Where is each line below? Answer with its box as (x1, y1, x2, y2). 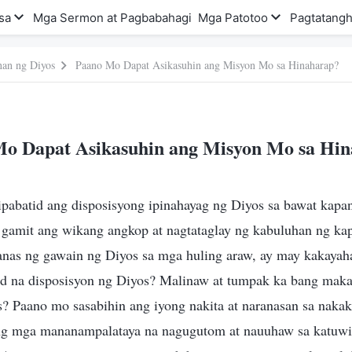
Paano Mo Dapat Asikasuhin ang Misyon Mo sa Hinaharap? (75, 57, 339, 72)
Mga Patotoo (198, 9, 268, 25)
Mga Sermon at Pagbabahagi (33, 9, 192, 25)
